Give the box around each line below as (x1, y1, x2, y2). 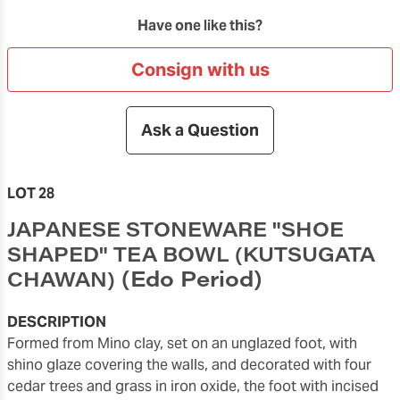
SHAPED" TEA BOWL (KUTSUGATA (7, 239, 375, 267)
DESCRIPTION (7, 312, 106, 331)
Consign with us (130, 58, 270, 80)
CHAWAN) (7, 264, 115, 292)
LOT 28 (7, 183, 54, 203)
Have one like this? (137, 15, 262, 35)
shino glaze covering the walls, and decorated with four (7, 354, 371, 374)
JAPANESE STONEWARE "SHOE (7, 214, 344, 242)
